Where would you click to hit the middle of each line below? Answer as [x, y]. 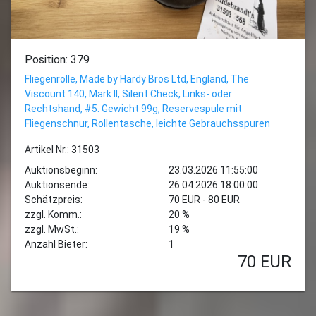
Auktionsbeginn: [61, 170]
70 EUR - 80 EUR [204, 200]
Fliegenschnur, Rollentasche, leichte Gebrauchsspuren [147, 123]
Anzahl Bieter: [56, 244]
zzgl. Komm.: [53, 214]
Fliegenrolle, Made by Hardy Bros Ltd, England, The [137, 79]
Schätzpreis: [54, 200]
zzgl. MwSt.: [52, 229]
